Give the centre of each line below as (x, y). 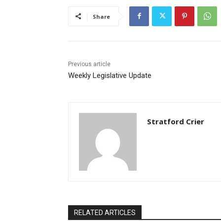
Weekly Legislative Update (110, 75)
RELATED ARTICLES (105, 212)
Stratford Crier (176, 121)
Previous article (89, 64)
